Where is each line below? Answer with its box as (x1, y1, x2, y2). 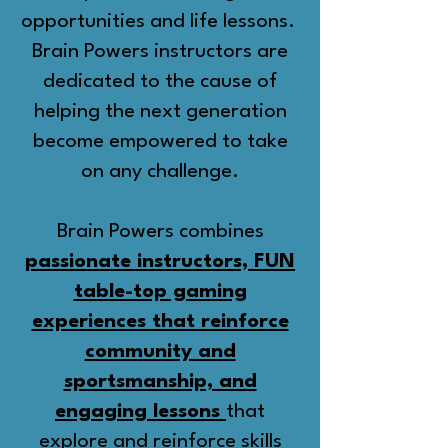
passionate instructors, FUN (25, 251, 295, 272)
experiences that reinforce (31, 311, 289, 332)
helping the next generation (33, 101, 287, 122)
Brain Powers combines (56, 221, 264, 242)
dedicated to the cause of (43, 71, 277, 92)
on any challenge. (81, 161, 239, 182)
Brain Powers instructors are (32, 41, 288, 62)
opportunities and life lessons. (20, 11, 300, 32)
